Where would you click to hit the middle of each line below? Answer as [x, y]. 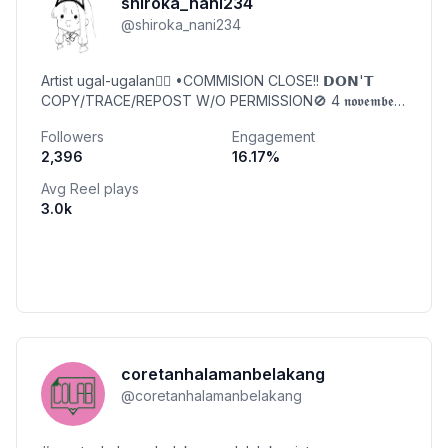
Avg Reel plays [90, 188]
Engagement [273, 136]
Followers [72, 136]
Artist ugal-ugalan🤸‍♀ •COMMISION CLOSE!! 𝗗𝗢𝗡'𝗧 [182, 80]
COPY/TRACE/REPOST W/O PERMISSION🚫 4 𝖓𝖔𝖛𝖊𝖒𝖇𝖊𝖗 [186, 100]
